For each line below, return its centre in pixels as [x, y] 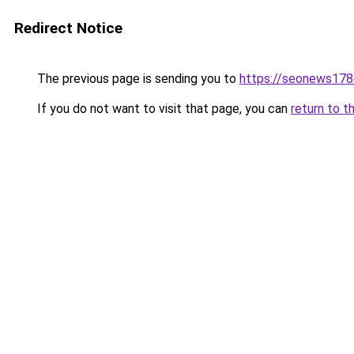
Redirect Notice [68, 28]
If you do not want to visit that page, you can [162, 109]
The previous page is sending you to [137, 79]
